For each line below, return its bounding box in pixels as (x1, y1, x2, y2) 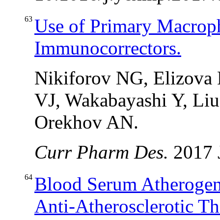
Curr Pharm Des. (34, 141, 173, 163)
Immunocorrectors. (34, 37, 181, 59)
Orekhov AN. (34, 111, 138, 133)
